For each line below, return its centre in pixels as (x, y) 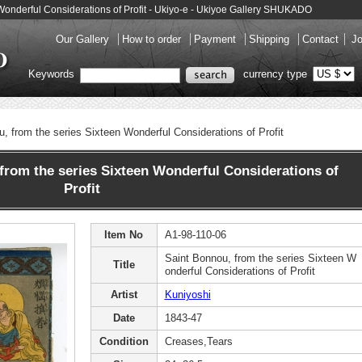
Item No (124, 235)
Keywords (53, 74)
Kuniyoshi (187, 295)
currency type (275, 74)
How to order (153, 39)
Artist (124, 295)
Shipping (271, 39)
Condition (124, 341)
